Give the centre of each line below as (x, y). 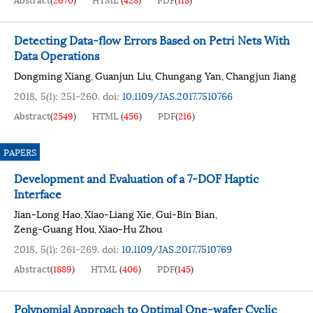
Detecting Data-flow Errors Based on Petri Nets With (152, 39)
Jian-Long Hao (47, 213)
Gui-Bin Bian (185, 213)
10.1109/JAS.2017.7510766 (177, 95)
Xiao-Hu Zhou (130, 228)
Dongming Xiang (52, 75)
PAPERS (20, 152)
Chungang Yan (188, 75)
